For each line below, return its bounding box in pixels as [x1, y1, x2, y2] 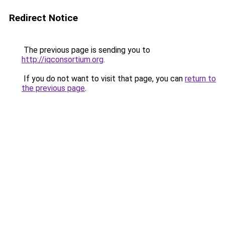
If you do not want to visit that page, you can [22, 74, 185, 83]
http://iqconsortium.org [22, 55, 103, 64]
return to [185, 74, 216, 83]
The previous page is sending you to [22, 45, 150, 55]
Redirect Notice [9, 12, 78, 24]
